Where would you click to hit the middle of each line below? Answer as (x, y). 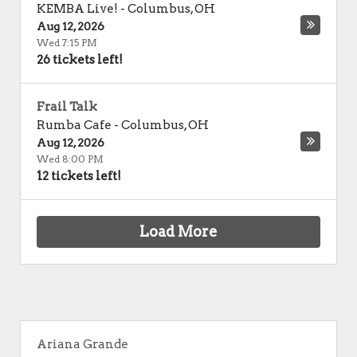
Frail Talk (67, 107)
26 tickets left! (80, 60)
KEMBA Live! (77, 9)
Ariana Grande (82, 344)
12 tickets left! (79, 176)
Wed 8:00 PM (70, 159)
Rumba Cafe (74, 125)
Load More (178, 231)
